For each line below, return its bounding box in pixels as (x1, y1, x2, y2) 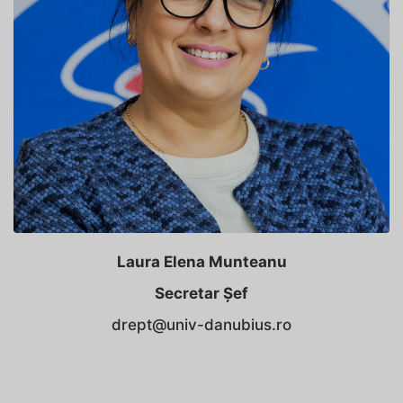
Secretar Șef (155, 284, 248, 302)
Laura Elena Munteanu (116, 253, 287, 271)
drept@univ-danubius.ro (112, 316, 291, 334)
